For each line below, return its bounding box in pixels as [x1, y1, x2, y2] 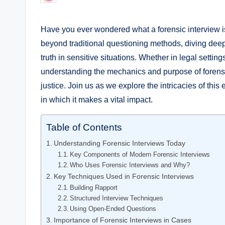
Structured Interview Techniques [70, 194, 164, 202]
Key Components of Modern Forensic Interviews [70, 150, 210, 158]
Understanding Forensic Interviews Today [53, 139, 185, 147]
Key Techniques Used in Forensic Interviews [53, 172, 194, 180]
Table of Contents [46, 122, 122, 133]
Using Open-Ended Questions [70, 204, 157, 212]
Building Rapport [70, 183, 118, 191]
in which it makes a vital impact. [41, 95, 153, 104]
